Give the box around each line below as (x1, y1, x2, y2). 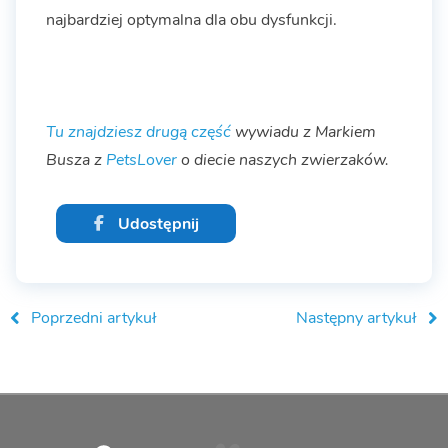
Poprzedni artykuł (30, 306, 157, 329)
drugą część (146, 120, 231, 143)
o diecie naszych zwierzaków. (177, 148, 389, 171)
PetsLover (106, 148, 177, 171)
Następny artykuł (296, 306, 418, 329)
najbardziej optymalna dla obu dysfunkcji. (46, 8, 337, 31)
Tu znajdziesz (46, 120, 142, 143)
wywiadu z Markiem (231, 120, 376, 143)
